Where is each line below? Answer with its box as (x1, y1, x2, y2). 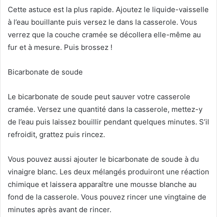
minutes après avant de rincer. (8, 204, 111, 214)
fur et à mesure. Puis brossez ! (8, 42, 112, 52)
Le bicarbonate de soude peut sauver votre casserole (8, 92, 190, 101)
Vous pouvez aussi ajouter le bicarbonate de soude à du (8, 154, 199, 164)
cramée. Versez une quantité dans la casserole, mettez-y (8, 104, 202, 114)
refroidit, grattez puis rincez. (8, 129, 105, 139)
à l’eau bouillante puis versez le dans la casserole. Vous (8, 17, 197, 27)
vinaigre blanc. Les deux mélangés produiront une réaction (8, 167, 209, 176)
